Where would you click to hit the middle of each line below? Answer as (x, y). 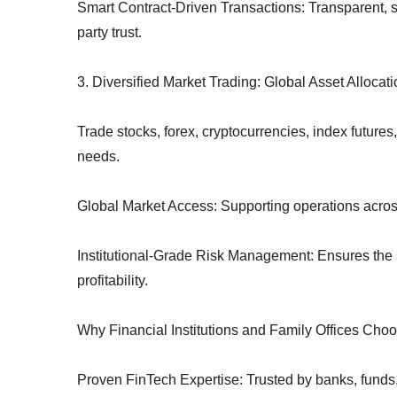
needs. (98, 156)
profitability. (113, 280)
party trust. (109, 32)
